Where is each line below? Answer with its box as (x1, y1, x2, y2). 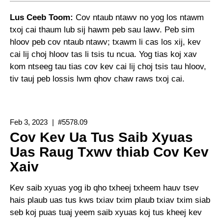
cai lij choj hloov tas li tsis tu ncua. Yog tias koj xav (10, 49, 197, 59)
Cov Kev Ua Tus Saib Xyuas (10, 129, 193, 145)
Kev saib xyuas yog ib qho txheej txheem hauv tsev (10, 183, 199, 192)
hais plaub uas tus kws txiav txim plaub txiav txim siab (10, 195, 210, 205)
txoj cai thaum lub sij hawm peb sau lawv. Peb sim (10, 25, 194, 34)
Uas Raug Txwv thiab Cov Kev (10, 144, 209, 160)
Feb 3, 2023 (10, 117, 48, 126)
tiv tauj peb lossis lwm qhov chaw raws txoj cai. (10, 74, 185, 83)
